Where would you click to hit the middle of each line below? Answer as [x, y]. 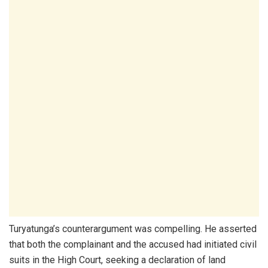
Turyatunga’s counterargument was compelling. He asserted [133, 229]
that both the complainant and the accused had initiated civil [133, 245]
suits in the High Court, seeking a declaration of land [117, 260]
